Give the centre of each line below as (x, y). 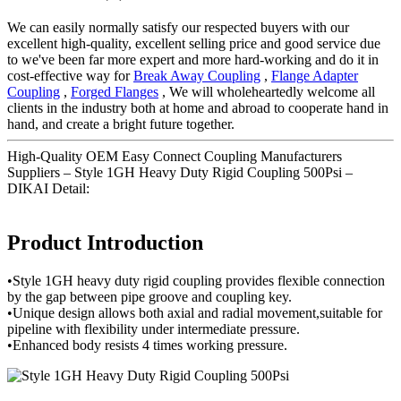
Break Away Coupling (197, 76)
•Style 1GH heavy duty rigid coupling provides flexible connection (196, 281)
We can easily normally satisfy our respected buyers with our (178, 28)
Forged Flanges (115, 92)
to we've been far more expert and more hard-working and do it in (193, 60)
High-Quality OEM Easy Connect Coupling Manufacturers (175, 157)
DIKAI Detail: (48, 189)
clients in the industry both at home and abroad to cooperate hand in (198, 108)
